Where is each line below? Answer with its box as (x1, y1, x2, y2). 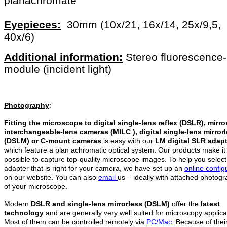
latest (201, 199, 220, 208)
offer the (170, 199, 201, 208)
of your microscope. (4, 182, 67, 191)
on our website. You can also (4, 173, 98, 181)
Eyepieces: (4, 18, 61, 30)
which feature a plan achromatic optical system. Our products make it (4, 145, 225, 154)
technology (4, 208, 44, 217)
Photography (4, 101, 49, 109)
